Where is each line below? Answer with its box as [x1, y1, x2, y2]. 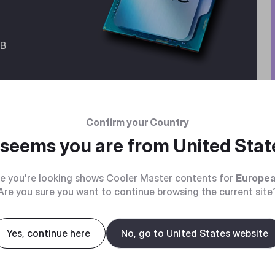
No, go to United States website [121, 227, 268, 239]
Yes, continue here [7, 227, 90, 239]
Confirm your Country [86, 115, 189, 128]
